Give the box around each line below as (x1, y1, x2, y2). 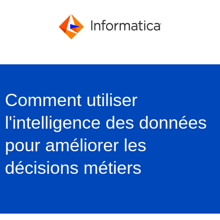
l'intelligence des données (5, 112, 207, 133)
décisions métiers (5, 157, 141, 178)
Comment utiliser (5, 89, 137, 110)
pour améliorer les (5, 135, 146, 155)
